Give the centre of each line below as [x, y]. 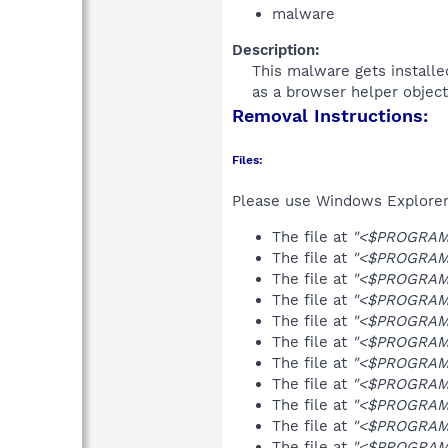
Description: [276, 49]
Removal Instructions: [330, 115]
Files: [247, 159]
